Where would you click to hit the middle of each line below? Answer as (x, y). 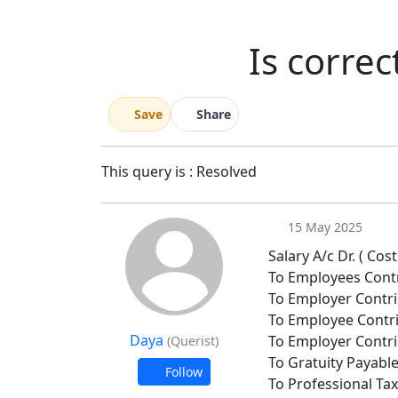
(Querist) (193, 341)
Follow (182, 372)
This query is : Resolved (181, 171)
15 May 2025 (323, 227)
